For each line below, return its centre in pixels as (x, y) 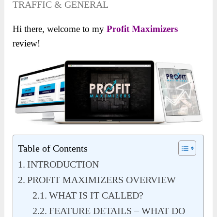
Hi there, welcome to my (60, 29)
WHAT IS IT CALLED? (96, 195)
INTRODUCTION (63, 164)
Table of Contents (53, 148)
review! (27, 44)
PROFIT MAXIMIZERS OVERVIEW (102, 180)
